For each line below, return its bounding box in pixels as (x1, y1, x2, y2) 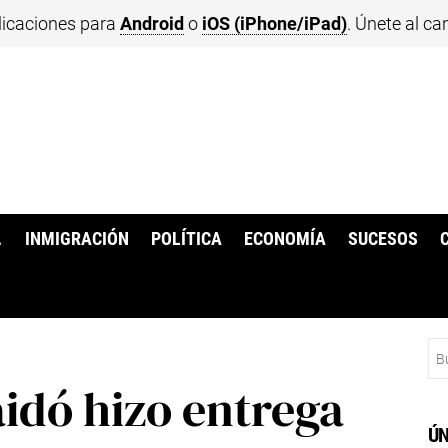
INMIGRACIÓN (24, 229, 129, 250)
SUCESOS (348, 229, 419, 250)
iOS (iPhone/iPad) (202, 13, 347, 34)
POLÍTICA (150, 229, 222, 250)
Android (120, 13, 184, 34)
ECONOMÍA (244, 229, 327, 250)
